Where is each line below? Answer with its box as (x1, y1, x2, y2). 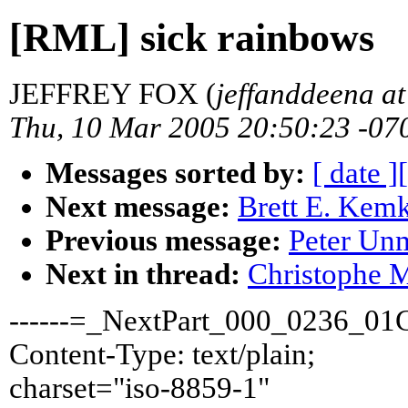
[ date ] (312, 157, 398, 190)
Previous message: (46, 224, 281, 258)
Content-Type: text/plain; (9, 337, 315, 371)
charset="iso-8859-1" (9, 371, 270, 404)
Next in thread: (46, 258, 240, 291)
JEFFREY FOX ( (9, 76, 216, 110)
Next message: (46, 190, 230, 224)
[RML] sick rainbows (9, 15, 374, 60)
